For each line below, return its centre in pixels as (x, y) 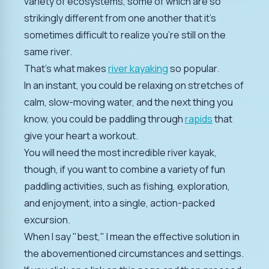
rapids (199, 119)
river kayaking (138, 68)
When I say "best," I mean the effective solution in (132, 236)
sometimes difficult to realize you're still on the (125, 35)
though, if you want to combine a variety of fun (125, 169)
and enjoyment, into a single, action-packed (119, 203)
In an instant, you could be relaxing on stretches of (134, 85)
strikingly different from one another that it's (120, 18)
